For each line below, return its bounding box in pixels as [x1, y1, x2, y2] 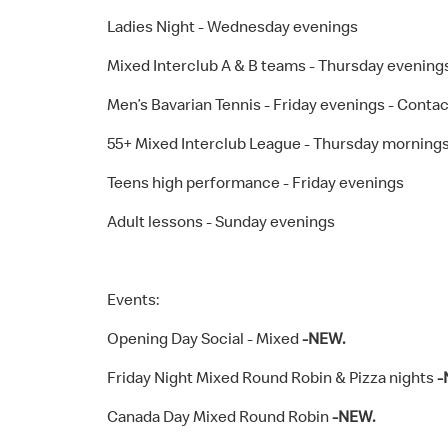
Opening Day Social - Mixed [107, 328, 302, 348]
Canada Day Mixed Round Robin [107, 406, 332, 426]
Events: [107, 289, 160, 309]
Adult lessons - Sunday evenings [107, 211, 335, 231]
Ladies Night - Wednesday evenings [107, 16, 358, 36]
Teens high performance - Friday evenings [107, 172, 404, 192]
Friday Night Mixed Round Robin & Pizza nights [107, 367, 437, 387]
